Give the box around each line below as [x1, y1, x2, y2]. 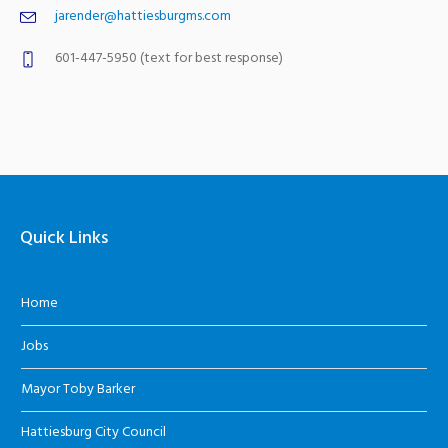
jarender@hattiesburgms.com [55, 4, 231, 28]
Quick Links [20, 223, 109, 253]
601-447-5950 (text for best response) [55, 46, 283, 70]
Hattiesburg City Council [21, 420, 167, 444]
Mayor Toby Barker [21, 377, 136, 401]
